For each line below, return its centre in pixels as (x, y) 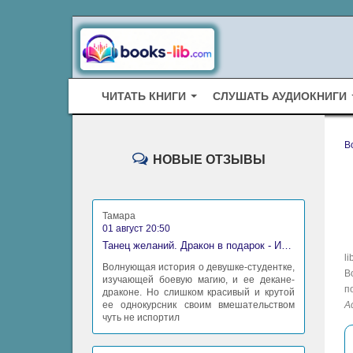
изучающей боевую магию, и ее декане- (199, 280)
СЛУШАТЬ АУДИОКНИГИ (280, 97)
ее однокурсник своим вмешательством (199, 305)
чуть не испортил (141, 318)
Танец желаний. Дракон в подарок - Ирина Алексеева (286, 246)
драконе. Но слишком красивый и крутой (199, 293)
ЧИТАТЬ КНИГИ (144, 97)
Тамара (119, 216)
